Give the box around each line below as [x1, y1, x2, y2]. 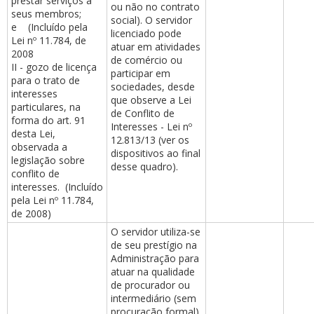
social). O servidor [111, 13, 192, 27]
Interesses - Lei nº [111, 120, 192, 133]
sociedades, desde [111, 80, 195, 93]
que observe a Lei [111, 93, 191, 107]
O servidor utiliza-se [111, 225, 200, 238]
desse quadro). [111, 160, 178, 173]
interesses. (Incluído [11, 180, 103, 193]
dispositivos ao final [111, 146, 200, 160]
